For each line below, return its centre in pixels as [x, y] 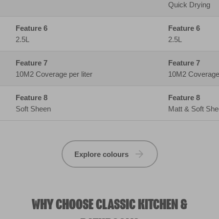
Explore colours [101, 56]
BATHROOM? [109, 127]
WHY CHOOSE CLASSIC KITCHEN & [109, 107]
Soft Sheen [33, 11]
